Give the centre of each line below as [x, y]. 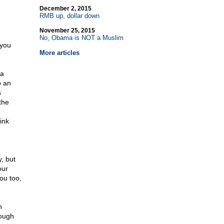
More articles [59, 53]
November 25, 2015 [67, 30]
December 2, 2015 [65, 8]
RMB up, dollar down [69, 16]
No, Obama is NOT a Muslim [81, 38]
